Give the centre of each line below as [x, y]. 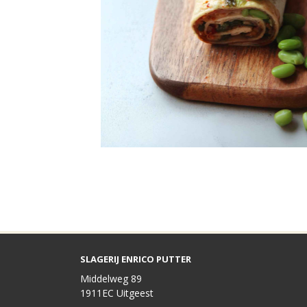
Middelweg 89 [111, 279]
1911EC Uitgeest [117, 293]
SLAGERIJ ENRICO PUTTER [136, 259]
